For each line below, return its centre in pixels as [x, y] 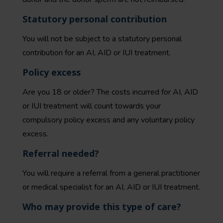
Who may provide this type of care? [102, 207]
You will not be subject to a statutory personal [102, 39]
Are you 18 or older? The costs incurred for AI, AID [110, 92]
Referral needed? [61, 153]
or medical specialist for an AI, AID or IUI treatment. [111, 187]
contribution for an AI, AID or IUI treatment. [97, 53]
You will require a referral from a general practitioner [111, 173]
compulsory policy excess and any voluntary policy [109, 120]
